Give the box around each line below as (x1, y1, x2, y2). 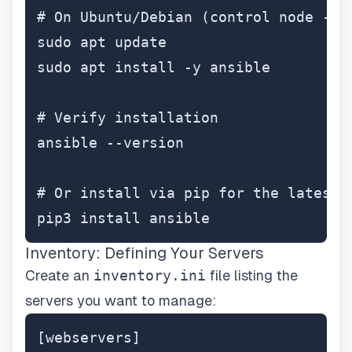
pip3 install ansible (37, 210, 210, 226)
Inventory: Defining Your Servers (25, 244, 264, 262)
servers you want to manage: (25, 292, 216, 309)
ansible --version (37, 134, 184, 151)
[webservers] (37, 329, 141, 346)
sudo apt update (37, 34, 167, 50)
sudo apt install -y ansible (37, 59, 270, 75)
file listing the (206, 267, 298, 284)
